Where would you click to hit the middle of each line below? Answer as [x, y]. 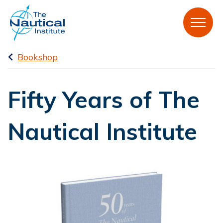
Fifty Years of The [104, 99]
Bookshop [38, 57]
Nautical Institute [102, 131]
